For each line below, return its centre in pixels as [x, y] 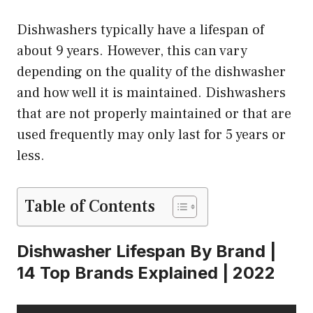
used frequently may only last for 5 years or [151, 135]
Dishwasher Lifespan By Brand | [146, 252]
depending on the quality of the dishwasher [151, 72]
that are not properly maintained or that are [154, 114]
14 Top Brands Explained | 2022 [146, 273]
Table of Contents [90, 207]
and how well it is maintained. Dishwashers [151, 93]
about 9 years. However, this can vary [132, 51]
